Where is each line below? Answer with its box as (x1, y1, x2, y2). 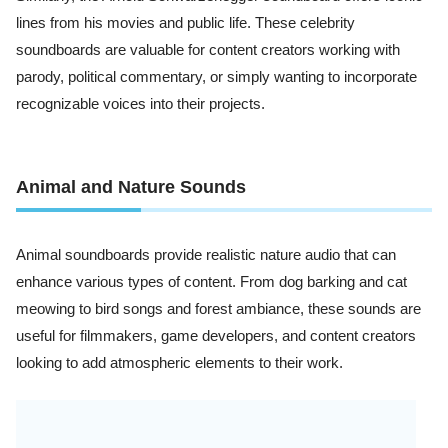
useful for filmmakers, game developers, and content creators (16, 328, 416, 345)
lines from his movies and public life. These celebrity (16, 14, 355, 31)
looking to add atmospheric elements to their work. (16, 355, 343, 372)
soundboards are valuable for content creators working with (16, 41, 400, 58)
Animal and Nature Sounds (16, 177, 246, 198)
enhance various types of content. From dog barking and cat (16, 274, 407, 291)
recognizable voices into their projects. (16, 95, 265, 112)
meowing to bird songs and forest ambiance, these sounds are (16, 301, 421, 318)
